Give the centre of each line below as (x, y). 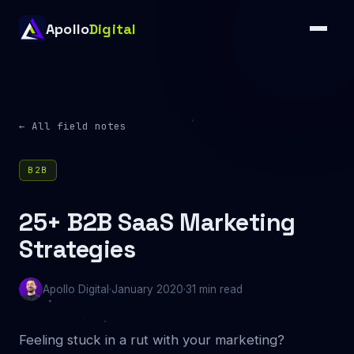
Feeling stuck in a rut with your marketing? (152, 340)
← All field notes (73, 126)
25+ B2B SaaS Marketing (157, 222)
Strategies (77, 249)
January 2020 (147, 289)
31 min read (214, 289)
